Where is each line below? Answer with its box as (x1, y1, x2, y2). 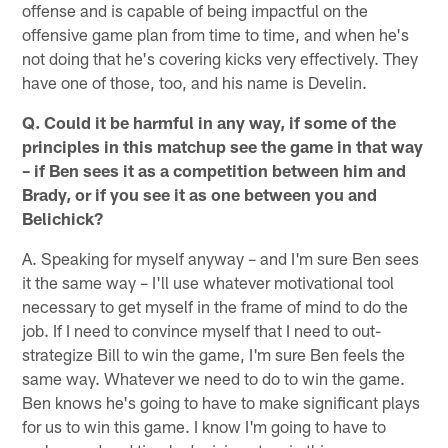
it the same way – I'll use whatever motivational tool (22, 271, 395, 292)
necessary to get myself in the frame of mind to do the (22, 295, 409, 316)
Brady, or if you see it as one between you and (22, 183, 378, 204)
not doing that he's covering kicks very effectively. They (22, 47, 419, 68)
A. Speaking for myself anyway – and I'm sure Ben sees (22, 247, 420, 268)
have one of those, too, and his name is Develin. (22, 71, 368, 92)
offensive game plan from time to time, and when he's (22, 23, 410, 44)
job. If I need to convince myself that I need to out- (22, 319, 382, 340)
